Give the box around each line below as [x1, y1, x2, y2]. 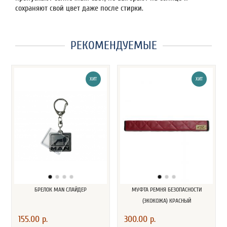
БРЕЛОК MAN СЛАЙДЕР [34, 185, 87, 193]
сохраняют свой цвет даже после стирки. [15, 3, 145, 13]
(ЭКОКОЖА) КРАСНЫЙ [142, 197, 191, 204]
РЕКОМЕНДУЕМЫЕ [70, 38, 157, 52]
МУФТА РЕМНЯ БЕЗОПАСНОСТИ [131, 185, 202, 193]
